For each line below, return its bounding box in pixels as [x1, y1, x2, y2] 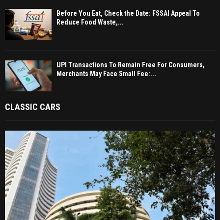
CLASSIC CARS [5, 102, 60, 112]
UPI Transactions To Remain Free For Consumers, [56, 60, 205, 69]
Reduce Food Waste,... [56, 18, 124, 27]
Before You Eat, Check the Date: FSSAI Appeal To [56, 9, 200, 18]
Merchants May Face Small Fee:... [56, 69, 156, 78]
